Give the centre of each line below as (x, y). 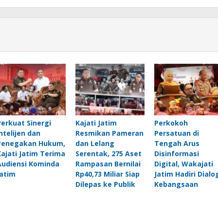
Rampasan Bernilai (108, 164)
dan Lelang (95, 144)
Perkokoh (171, 123)
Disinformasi (176, 154)
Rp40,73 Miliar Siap (107, 174)
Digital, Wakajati (183, 164)
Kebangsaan (176, 184)
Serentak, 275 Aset (108, 154)
